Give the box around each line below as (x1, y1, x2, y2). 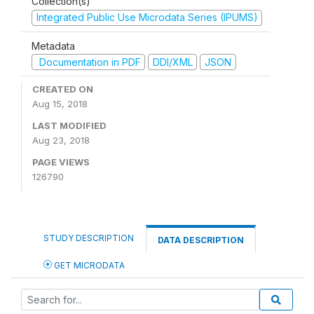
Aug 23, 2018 (32, 135, 90, 146)
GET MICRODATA (52, 260, 125, 271)
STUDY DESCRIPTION (43, 233, 134, 243)
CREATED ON (32, 83, 93, 95)
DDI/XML (152, 55, 193, 68)
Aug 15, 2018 (32, 98, 88, 109)
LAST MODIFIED (32, 120, 107, 131)
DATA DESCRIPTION (158, 235, 244, 245)
